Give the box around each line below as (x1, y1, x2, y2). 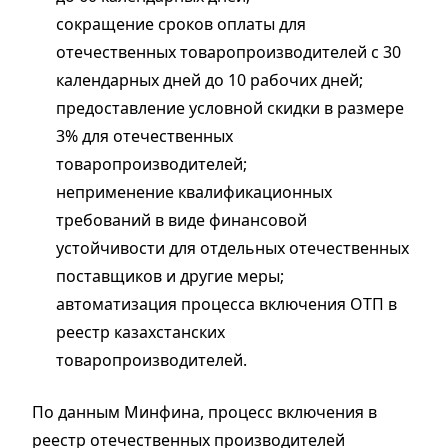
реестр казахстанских (56, 320, 225, 343)
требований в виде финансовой (56, 208, 307, 231)
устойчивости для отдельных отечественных (56, 236, 409, 259)
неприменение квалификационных (56, 180, 332, 203)
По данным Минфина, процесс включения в (32, 400, 377, 423)
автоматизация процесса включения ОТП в (56, 292, 397, 315)
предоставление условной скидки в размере (56, 96, 404, 119)
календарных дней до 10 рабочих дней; (56, 68, 363, 91)
